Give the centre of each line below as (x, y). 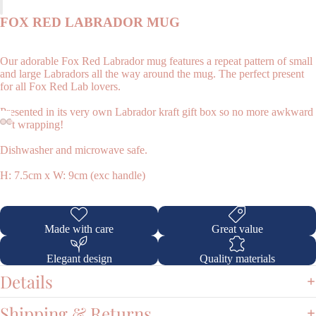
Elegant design (79, 259)
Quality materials (237, 259)
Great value (237, 229)
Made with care (79, 229)
